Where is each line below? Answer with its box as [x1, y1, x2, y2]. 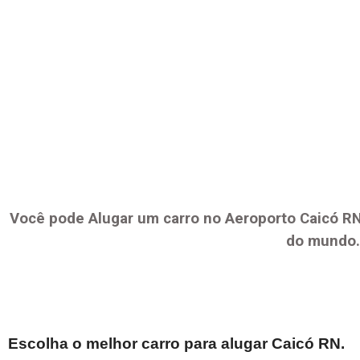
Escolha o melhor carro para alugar [8, 335, 272, 353]
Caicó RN [272, 335, 341, 353]
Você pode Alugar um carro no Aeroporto [9, 210, 300, 228]
